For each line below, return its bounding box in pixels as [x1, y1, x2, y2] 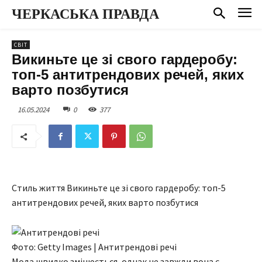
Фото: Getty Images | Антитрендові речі [12, 241, 177, 253]
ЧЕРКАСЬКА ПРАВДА [12, 6, 159, 22]
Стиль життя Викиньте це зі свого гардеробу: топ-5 [12, 182, 226, 194]
